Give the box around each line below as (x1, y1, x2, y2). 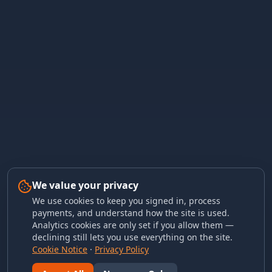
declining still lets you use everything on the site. (32, 231, 233, 243)
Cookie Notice (32, 243, 87, 255)
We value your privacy (32, 178, 138, 192)
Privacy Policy (95, 243, 149, 255)
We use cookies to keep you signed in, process (32, 195, 220, 206)
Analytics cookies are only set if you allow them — (32, 219, 234, 231)
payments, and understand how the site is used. (32, 207, 229, 219)
